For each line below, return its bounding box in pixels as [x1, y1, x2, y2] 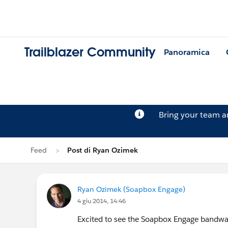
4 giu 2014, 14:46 [77, 196, 126, 205]
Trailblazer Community [24, 44, 156, 61]
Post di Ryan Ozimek [67, 146, 138, 155]
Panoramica [164, 47, 210, 58]
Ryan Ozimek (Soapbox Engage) [77, 185, 185, 194]
